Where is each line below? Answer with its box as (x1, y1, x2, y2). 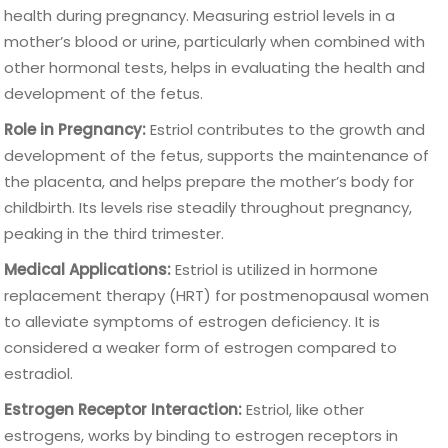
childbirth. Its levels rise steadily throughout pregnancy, (4, 197, 413, 218)
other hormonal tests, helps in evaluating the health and (4, 57, 426, 78)
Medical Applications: (4, 259, 172, 280)
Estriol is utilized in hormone (171, 259, 379, 280)
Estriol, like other (242, 399, 365, 420)
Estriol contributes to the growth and (146, 119, 426, 140)
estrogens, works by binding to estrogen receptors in (4, 425, 399, 446)
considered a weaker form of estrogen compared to (4, 337, 398, 358)
